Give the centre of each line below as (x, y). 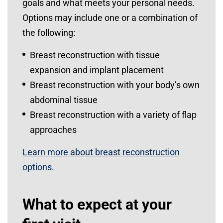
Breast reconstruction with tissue (95, 55)
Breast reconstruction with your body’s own (115, 85)
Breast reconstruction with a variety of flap (113, 115)
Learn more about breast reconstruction (101, 152)
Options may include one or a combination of (110, 18)
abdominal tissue (64, 100)
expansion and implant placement (98, 70)
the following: (49, 33)
